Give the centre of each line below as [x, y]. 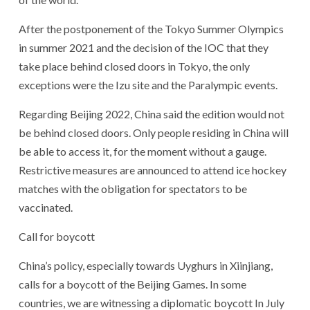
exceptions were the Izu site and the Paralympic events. [148, 84]
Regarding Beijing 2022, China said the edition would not [152, 113]
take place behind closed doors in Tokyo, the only [134, 66]
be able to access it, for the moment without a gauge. [143, 151]
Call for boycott [57, 236]
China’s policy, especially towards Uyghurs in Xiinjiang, [146, 265]
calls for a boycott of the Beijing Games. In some [133, 284]
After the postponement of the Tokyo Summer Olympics [151, 28]
